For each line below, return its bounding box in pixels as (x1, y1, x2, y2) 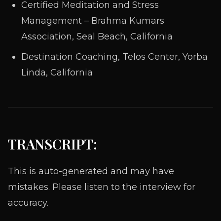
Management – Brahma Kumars (21, 15, 164, 26)
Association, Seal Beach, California (21, 31, 173, 42)
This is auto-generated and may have (8, 166, 174, 177)
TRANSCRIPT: (8, 135, 97, 153)
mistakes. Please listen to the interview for (8, 182, 195, 192)
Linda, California (21, 67, 93, 78)
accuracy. (8, 197, 48, 208)
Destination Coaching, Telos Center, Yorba (21, 51, 208, 62)
